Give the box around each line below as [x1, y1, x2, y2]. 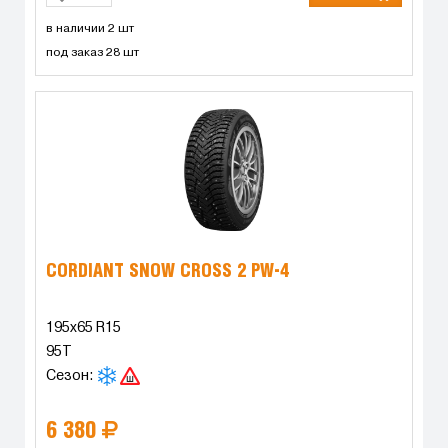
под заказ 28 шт [46, 48, 139, 58]
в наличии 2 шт [46, 24, 134, 34]
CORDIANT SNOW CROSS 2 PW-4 [46, 263, 289, 280]
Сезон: [46, 370, 97, 383]
